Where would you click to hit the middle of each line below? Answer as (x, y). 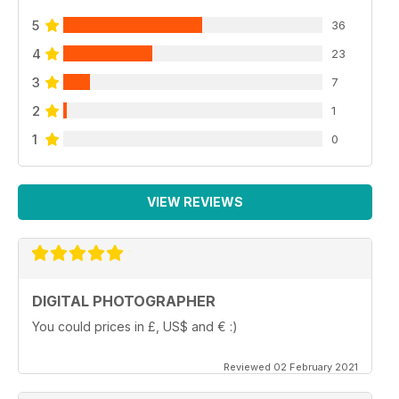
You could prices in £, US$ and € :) (135, 327)
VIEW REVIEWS (195, 202)
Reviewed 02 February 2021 (291, 367)
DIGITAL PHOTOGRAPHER (124, 301)
